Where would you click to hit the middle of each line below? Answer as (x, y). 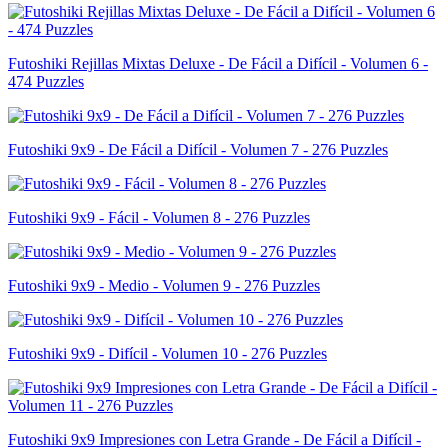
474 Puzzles (46, 82)
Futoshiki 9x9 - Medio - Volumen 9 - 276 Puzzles (164, 286)
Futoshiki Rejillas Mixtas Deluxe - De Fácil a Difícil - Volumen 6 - (218, 64)
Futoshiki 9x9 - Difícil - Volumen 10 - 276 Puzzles (167, 354)
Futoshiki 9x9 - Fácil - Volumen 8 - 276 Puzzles (159, 218)
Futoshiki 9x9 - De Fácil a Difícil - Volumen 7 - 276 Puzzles (198, 150)
